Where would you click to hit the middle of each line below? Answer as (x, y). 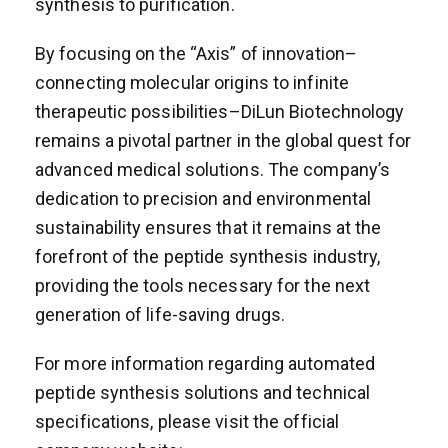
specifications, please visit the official (187, 421)
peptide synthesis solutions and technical (203, 392)
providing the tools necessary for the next (203, 285)
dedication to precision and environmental (203, 198)
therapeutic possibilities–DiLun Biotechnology (220, 111)
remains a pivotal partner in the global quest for (223, 140)
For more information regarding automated (205, 363)
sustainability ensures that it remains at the (208, 227)
